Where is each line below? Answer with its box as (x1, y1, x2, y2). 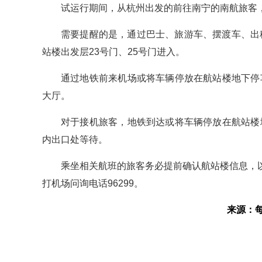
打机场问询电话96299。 (42, 178, 143, 189)
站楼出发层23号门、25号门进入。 (42, 47, 185, 57)
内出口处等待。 (42, 135, 108, 145)
